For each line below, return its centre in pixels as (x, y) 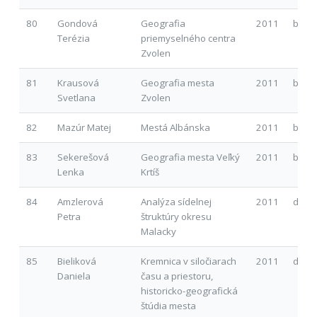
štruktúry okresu (176, 216)
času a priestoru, (177, 276)
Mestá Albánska (175, 127)
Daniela (74, 276)
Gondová (77, 23)
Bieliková (76, 261)
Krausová (78, 82)
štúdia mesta (168, 305)
